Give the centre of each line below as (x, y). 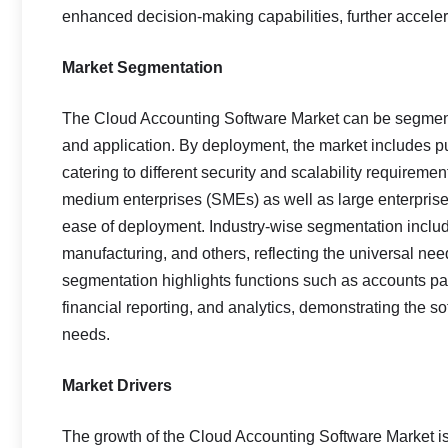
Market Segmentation (142, 67)
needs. (86, 334)
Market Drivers (117, 385)
